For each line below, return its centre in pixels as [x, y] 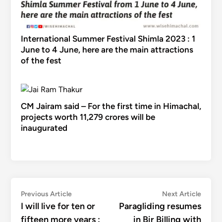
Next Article [182, 194]
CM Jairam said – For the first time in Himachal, [111, 106]
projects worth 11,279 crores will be [88, 117]
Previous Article [46, 194]
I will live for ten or [58, 206]
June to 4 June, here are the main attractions [107, 49]
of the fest [41, 60]
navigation [49, 210]
